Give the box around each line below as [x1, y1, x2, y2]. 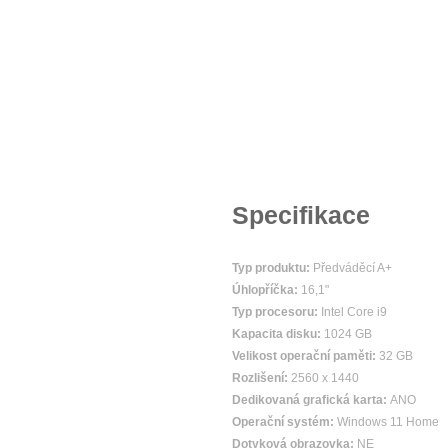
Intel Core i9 [321, 305, 387, 319]
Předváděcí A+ [313, 261, 392, 275]
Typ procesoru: [232, 305, 321, 319]
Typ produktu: [232, 261, 313, 275]
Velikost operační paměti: [232, 349, 379, 363]
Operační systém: [232, 415, 337, 429]
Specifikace [232, 201, 370, 229]
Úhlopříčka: [232, 283, 301, 297]
